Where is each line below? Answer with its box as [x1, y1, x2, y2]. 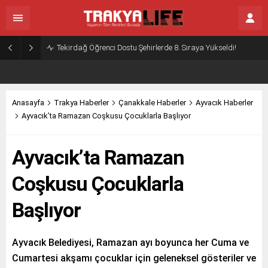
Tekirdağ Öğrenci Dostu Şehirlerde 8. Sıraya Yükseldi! [57, 43, 236, 52]
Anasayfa [12, 98, 44, 107]
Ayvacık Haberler [196, 98, 253, 107]
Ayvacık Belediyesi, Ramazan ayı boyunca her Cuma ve [12, 237, 249, 248]
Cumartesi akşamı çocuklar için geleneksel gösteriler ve [12, 252, 256, 264]
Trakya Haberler [54, 98, 109, 107]
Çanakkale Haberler [118, 98, 186, 107]
